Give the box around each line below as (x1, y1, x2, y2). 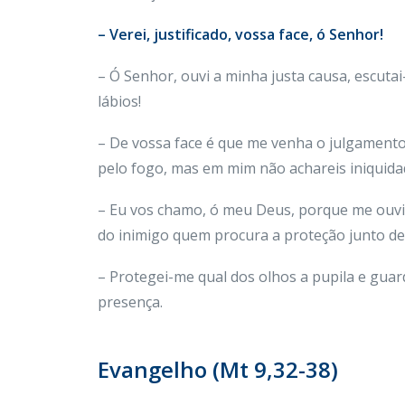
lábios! (98, 91, 145, 111)
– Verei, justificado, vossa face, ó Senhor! (98, 24, 383, 44)
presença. (98, 292, 166, 312)
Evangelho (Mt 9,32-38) (98, 354, 338, 384)
